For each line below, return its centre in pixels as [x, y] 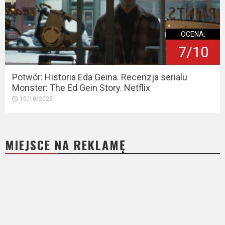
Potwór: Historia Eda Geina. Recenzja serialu [100, 77]
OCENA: [193, 34]
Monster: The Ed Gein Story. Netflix [81, 87]
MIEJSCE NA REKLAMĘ [66, 144]
